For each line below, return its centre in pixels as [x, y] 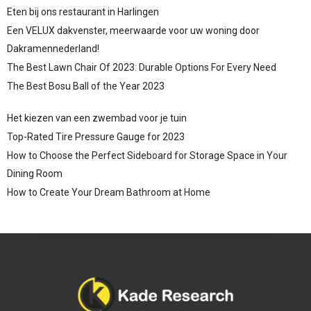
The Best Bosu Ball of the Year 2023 [86, 86]
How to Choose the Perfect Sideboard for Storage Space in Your [147, 155]
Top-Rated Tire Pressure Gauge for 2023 [96, 136]
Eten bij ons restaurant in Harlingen [83, 11]
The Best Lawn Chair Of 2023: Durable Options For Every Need [142, 67]
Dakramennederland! [53, 48]
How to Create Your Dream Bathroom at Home [109, 192]
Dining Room [35, 173]
